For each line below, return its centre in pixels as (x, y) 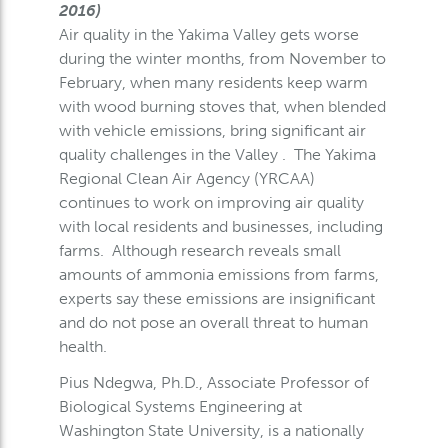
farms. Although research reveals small (199, 250)
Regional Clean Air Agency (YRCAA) (186, 178)
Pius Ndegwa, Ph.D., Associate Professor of (213, 382)
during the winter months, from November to (222, 58)
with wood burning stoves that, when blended (222, 106)
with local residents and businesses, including (220, 226)
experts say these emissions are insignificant (216, 298)
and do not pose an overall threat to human (213, 322)
